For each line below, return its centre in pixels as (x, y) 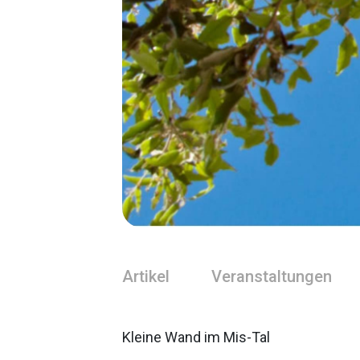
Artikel (146, 277)
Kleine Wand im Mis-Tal (196, 337)
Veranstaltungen (272, 277)
